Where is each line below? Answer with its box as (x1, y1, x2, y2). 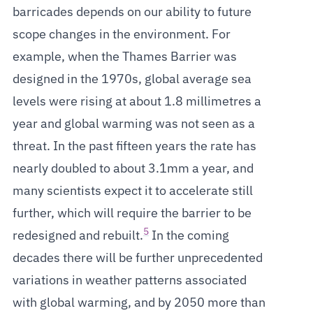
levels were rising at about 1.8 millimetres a (12, 96, 261, 108)
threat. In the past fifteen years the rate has (12, 140, 256, 153)
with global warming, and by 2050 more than (12, 297, 265, 310)
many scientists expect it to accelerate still (12, 185, 253, 198)
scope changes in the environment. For (12, 29, 231, 41)
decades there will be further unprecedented (12, 252, 263, 265)
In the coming (148, 230, 229, 242)
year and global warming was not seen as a (12, 118, 255, 131)
